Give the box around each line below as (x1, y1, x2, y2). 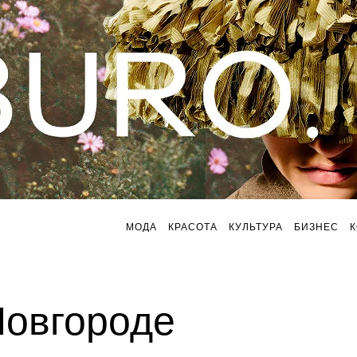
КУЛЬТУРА (229, 222, 283, 233)
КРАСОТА (168, 222, 218, 233)
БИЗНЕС (294, 222, 339, 233)
